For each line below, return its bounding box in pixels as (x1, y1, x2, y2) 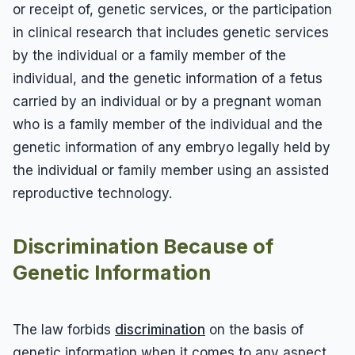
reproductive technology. (13, 185, 172, 201)
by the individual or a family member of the (13, 47, 286, 63)
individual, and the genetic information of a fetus (13, 70, 323, 86)
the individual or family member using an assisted (13, 162, 329, 178)
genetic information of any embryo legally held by (13, 139, 330, 155)
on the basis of (205, 321, 303, 338)
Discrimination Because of (13, 234, 273, 259)
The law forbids (13, 321, 115, 338)
